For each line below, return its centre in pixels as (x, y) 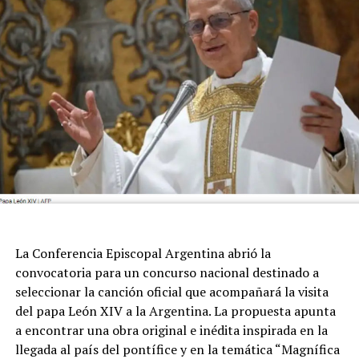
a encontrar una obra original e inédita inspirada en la (171, 330)
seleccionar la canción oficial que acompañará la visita (171, 291)
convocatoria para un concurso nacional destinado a (167, 272)
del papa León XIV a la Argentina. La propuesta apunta (175, 311)
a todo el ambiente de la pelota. (106, 21)
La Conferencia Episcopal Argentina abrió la (143, 253)
